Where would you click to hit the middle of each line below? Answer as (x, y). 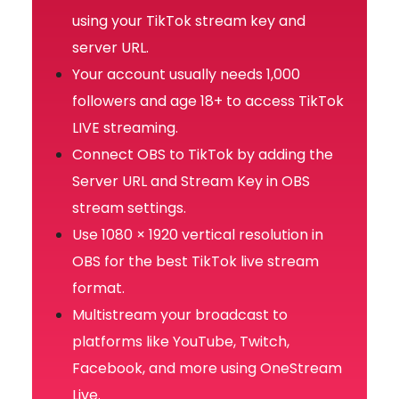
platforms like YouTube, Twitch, (181, 342)
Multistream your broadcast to (180, 315)
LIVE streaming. (125, 128)
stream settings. (129, 208)
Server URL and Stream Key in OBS (191, 182)
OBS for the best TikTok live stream (195, 262)
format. (98, 289)
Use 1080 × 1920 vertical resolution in (198, 235)
